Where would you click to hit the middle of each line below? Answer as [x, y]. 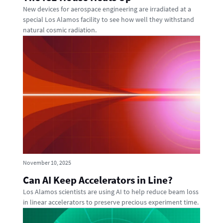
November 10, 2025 [47, 163]
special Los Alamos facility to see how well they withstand [109, 19]
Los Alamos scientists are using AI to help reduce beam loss [111, 192]
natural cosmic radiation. [60, 30]
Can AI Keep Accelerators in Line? [98, 180]
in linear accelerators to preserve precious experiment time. [111, 202]
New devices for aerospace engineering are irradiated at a [107, 9]
